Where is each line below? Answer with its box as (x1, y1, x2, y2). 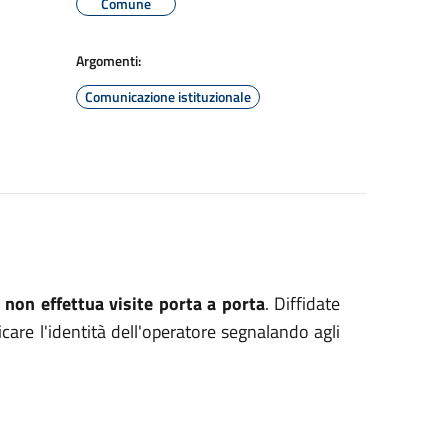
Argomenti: (76, 50, 141, 71)
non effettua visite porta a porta (5, 290, 265, 317)
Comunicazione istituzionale (85, 86, 251, 107)
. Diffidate (264, 290, 340, 317)
